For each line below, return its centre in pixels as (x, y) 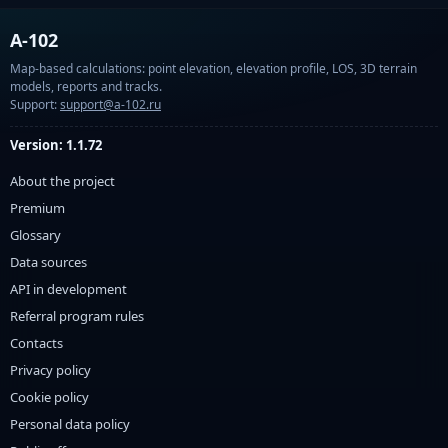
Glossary (35, 235)
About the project (62, 181)
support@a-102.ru (110, 104)
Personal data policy (70, 424)
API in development (68, 289)
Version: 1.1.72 (56, 145)
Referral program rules (77, 316)
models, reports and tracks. (86, 86)
